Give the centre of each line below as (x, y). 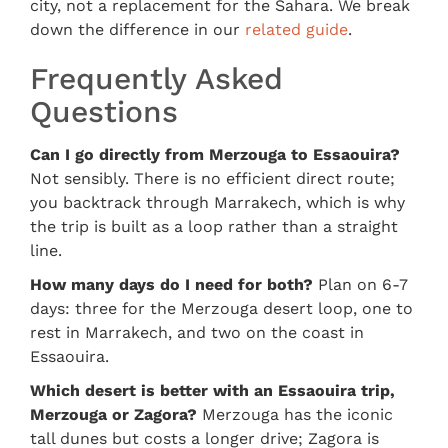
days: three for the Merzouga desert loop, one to (221, 308)
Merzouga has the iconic (295, 414)
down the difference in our (137, 29)
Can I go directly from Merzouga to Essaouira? (215, 154)
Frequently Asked (156, 78)
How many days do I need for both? (171, 284)
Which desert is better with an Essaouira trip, (212, 390)
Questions (104, 111)
